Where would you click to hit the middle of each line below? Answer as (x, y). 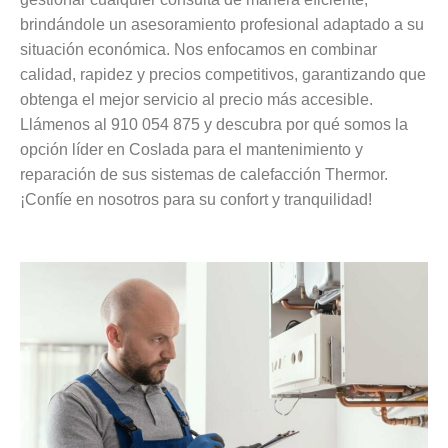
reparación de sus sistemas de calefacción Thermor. (204, 174)
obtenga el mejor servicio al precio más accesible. (196, 99)
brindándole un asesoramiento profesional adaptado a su (222, 24)
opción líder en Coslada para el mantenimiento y (191, 149)
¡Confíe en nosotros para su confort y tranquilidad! (196, 199)
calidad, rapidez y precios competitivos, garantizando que (223, 74)
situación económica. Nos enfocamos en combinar (198, 49)
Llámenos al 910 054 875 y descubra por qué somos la (214, 124)
